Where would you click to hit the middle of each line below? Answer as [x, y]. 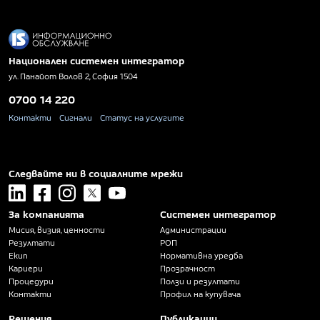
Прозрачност [187, 268]
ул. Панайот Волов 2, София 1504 [73, 76]
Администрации [193, 230]
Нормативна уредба [201, 255]
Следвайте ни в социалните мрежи [96, 173]
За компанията [46, 214]
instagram [77, 188]
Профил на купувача [200, 294]
